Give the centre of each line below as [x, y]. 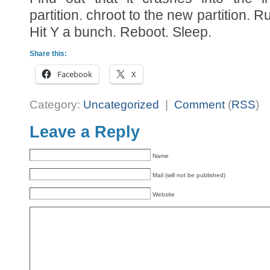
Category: [56, 105]
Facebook [75, 74]
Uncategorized [121, 105]
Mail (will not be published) [189, 175]
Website [164, 195]
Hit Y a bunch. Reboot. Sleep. [121, 32]
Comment [199, 105]
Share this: [48, 54]
